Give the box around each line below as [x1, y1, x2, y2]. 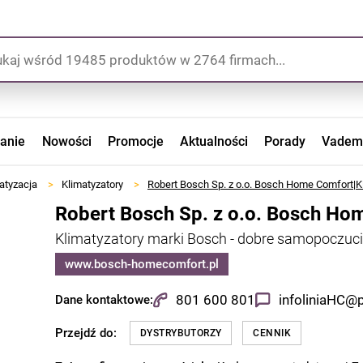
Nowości [41, 134, 92, 150]
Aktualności [179, 134, 248, 150]
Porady [264, 134, 306, 150]
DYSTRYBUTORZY [140, 327, 222, 339]
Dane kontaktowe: [55, 293, 153, 308]
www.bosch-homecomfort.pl [65, 257, 219, 272]
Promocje [107, 134, 164, 150]
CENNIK [253, 327, 291, 339]
